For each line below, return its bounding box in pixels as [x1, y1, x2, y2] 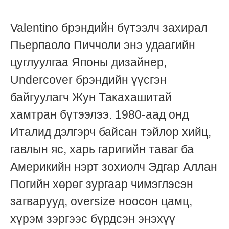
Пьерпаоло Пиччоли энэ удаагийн [10, 38, 195, 52]
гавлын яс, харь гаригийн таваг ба [10, 143, 194, 156]
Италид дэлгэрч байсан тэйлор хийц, [10, 125, 211, 139]
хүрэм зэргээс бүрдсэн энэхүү [10, 212, 175, 226]
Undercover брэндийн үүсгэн [10, 73, 167, 87]
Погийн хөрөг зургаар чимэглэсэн [10, 177, 193, 191]
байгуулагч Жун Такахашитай [10, 90, 172, 104]
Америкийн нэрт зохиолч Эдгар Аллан [10, 160, 217, 174]
